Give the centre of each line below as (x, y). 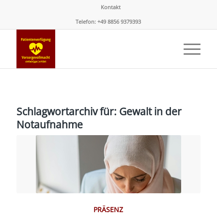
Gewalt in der (150, 111)
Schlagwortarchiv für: (68, 111)
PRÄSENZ (108, 209)
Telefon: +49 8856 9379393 (108, 22)
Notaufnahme (49, 124)
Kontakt (111, 7)
